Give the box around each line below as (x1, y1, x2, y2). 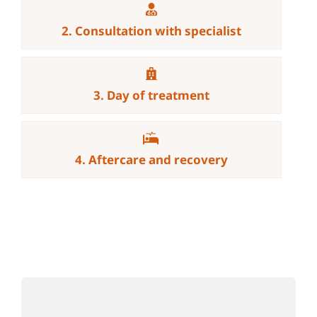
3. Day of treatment (93, 87, 209, 104)
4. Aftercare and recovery (74, 151, 228, 168)
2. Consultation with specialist (61, 23, 241, 40)
